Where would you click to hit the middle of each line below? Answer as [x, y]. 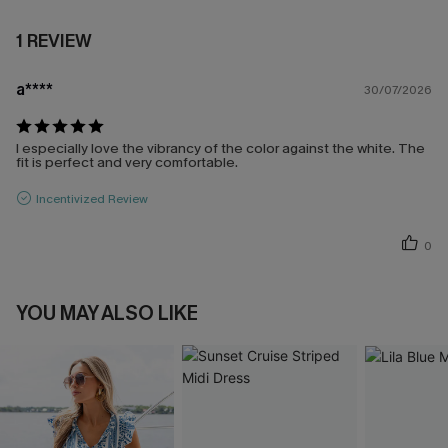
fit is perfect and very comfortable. [127, 163]
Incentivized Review [92, 198]
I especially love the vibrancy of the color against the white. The [220, 149]
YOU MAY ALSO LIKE [107, 314]
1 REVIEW [54, 41]
